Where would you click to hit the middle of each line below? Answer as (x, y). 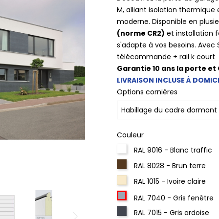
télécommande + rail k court (166, 57)
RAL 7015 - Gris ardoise (172, 213)
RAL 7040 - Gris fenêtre (174, 198)
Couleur (130, 135)
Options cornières (147, 92)
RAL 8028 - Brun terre (170, 166)
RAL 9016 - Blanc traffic (173, 150)
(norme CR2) (141, 33)
